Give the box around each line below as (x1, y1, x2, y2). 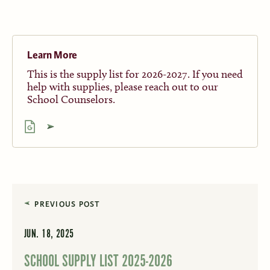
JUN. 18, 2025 (24, 227, 74, 242)
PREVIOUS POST (34, 198, 101, 210)
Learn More (27, 48, 77, 62)
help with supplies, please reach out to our (27, 80, 218, 93)
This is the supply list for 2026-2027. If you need (27, 67, 243, 81)
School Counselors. (27, 92, 115, 106)
